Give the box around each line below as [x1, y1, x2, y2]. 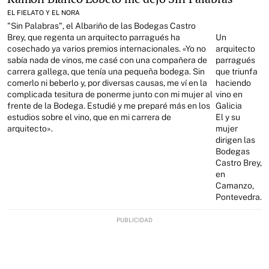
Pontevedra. [216, 192, 262, 202]
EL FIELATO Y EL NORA [7, 9, 80, 16]
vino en [216, 89, 243, 99]
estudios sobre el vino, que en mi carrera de [7, 112, 171, 122]
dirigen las [216, 135, 255, 145]
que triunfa [216, 67, 258, 76]
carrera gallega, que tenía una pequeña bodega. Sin [7, 67, 205, 76]
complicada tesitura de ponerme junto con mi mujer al [7, 89, 213, 99]
